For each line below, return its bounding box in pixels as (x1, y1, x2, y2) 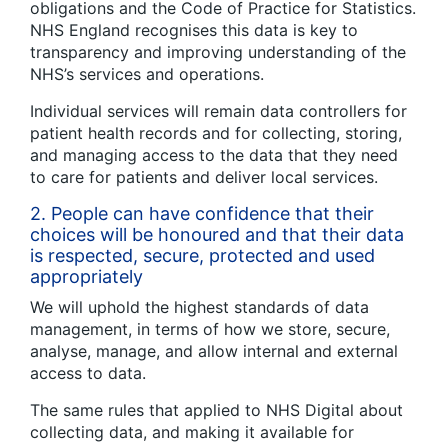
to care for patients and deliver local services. (30, 166, 378, 187)
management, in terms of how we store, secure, (30, 318, 390, 339)
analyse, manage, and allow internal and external (30, 340, 398, 361)
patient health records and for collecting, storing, (30, 122, 402, 143)
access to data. (30, 362, 146, 383)
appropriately (30, 265, 143, 287)
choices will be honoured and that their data (30, 223, 404, 245)
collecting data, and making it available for (30, 421, 354, 442)
